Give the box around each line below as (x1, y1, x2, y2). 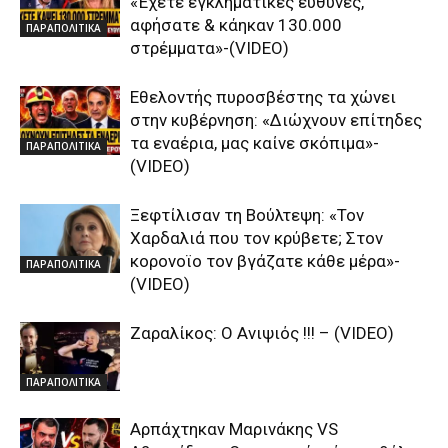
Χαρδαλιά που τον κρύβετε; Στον (130, 228, 383, 248)
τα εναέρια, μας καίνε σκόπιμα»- (130, 133, 379, 153)
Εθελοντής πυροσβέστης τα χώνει (130, 87, 396, 107)
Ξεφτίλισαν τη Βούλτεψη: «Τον (130, 205, 364, 225)
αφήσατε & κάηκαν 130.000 (130, 15, 342, 35)
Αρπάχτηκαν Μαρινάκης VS (130, 419, 338, 439)
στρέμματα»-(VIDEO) (130, 38, 289, 58)
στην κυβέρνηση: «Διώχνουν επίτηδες (130, 110, 422, 130)
